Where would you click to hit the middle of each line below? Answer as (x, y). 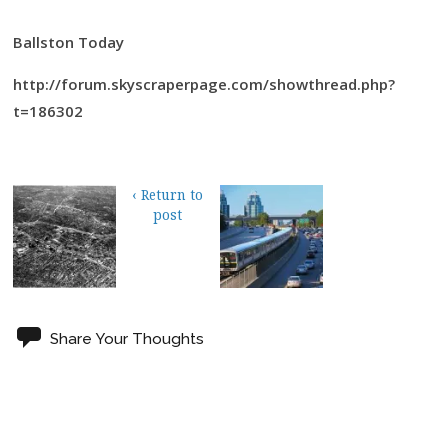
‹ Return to (168, 194)
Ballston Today (68, 41)
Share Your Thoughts (127, 338)
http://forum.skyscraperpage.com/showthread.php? (204, 83)
